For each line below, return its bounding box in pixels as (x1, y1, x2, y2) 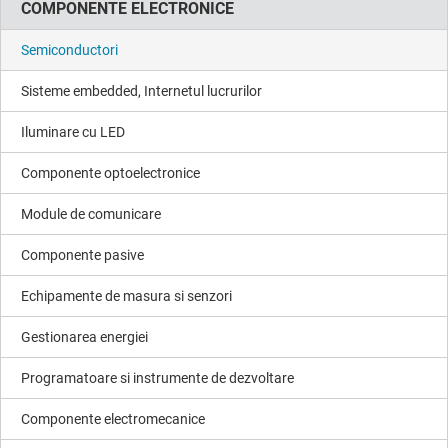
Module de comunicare (21, 206, 161, 222)
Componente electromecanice (21, 411, 205, 427)
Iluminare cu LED (21, 124, 125, 140)
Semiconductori (21, 42, 118, 58)
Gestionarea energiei (21, 329, 148, 345)
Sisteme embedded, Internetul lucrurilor (21, 83, 262, 99)
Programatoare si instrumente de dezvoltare (21, 370, 294, 386)
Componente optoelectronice (21, 165, 200, 181)
